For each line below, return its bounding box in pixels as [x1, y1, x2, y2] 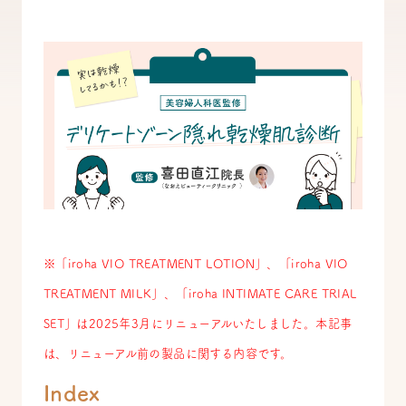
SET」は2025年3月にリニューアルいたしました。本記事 [43, 317, 353, 331]
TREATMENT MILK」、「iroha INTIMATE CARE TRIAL [43, 287, 358, 301]
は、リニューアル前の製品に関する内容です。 [43, 347, 293, 361]
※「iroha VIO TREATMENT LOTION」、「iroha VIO [43, 257, 348, 271]
